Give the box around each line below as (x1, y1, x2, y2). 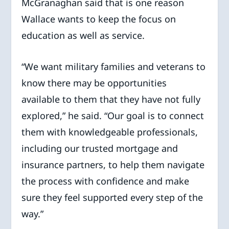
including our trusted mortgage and (21, 142, 178, 154)
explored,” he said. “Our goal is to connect (21, 109, 204, 122)
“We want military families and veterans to (21, 60, 206, 73)
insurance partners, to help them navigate (21, 158, 205, 171)
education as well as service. (21, 29, 145, 41)
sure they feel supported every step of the (21, 191, 203, 203)
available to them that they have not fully (21, 93, 201, 105)
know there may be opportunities (21, 76, 167, 89)
